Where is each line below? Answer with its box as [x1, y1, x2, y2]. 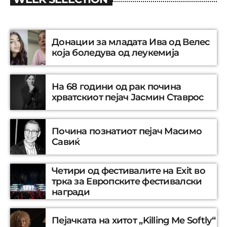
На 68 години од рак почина [52, 81, 181, 93]
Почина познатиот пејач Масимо [52, 126, 202, 137]
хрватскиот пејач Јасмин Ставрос [52, 92, 204, 103]
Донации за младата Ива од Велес [52, 36, 210, 48]
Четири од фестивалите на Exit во [52, 165, 205, 176]
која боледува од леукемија [52, 47, 179, 59]
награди [52, 186, 90, 198]
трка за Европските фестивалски [52, 175, 202, 187]
